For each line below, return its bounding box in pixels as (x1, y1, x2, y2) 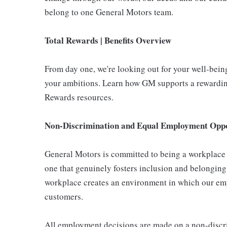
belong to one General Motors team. (45, 6, 173, 18)
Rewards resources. (45, 91, 113, 103)
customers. (45, 191, 83, 202)
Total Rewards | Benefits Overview (45, 34, 171, 47)
